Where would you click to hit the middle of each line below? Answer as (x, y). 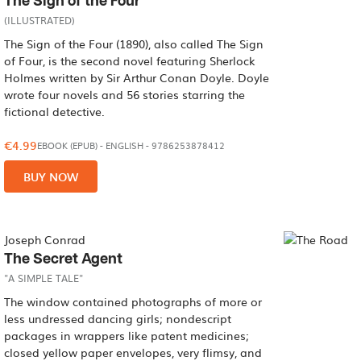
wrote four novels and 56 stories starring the (125, 94)
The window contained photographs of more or (133, 301)
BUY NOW (51, 176)
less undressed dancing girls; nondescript (118, 318)
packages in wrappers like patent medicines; (127, 335)
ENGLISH (125, 145)
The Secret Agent (64, 259)
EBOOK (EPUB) (68, 145)
